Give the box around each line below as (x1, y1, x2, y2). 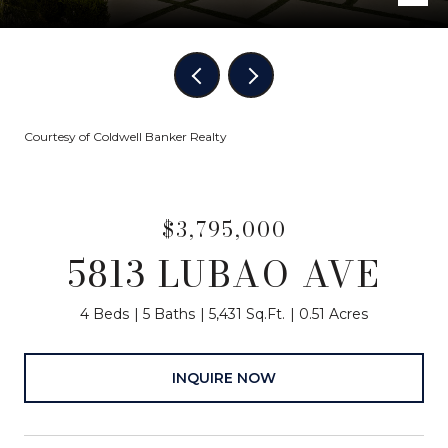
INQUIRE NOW (172, 368, 276, 387)
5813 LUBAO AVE (67, 246, 381, 301)
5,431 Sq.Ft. (209, 305, 285, 323)
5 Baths (143, 305, 195, 323)
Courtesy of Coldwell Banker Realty (24, 129, 227, 144)
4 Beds (80, 305, 129, 323)
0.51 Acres (299, 305, 368, 323)
